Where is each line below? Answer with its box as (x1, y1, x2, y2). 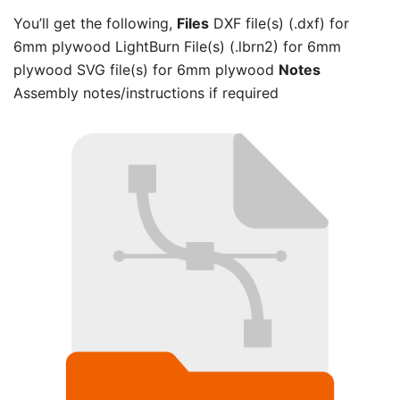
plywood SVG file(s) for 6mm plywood (13, 60, 279, 79)
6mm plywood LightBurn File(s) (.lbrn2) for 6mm (13, 37, 341, 55)
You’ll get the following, (13, 13, 177, 32)
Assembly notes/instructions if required (13, 83, 279, 102)
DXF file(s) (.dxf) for (209, 13, 349, 32)
